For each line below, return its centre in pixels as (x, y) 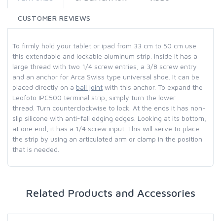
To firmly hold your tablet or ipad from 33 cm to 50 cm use (104, 46)
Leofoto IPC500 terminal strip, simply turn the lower (94, 98)
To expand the (180, 87)
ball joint (89, 87)
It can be (186, 77)
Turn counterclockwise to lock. (85, 108)
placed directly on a (44, 87)
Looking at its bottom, (172, 118)
